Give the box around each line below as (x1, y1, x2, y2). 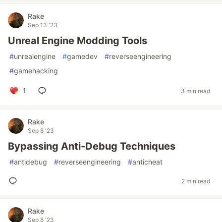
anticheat (132, 158, 163, 166)
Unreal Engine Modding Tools (8, 35, 147, 47)
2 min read (181, 177, 210, 185)
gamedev (67, 52, 98, 60)
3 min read (181, 87, 210, 95)
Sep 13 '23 (28, 21, 57, 29)
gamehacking (14, 66, 58, 75)
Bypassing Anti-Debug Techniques (8, 140, 175, 152)
